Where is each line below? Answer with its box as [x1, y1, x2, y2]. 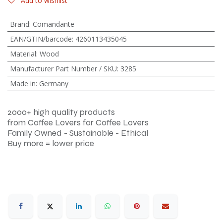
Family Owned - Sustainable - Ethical [7, 127, 148, 138]
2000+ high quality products [7, 107, 115, 117]
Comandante [32, 19, 74, 29]
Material [9, 49, 36, 58]
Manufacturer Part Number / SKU [9, 63, 117, 73]
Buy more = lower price [7, 138, 94, 149]
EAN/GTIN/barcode [9, 34, 72, 44]
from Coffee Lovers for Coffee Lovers [7, 117, 149, 128]
